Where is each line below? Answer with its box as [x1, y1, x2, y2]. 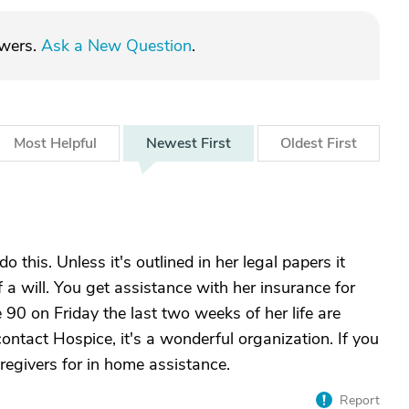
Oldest [280, 133, 327, 153]
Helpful [50, 133, 97, 153]
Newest [146, 133, 201, 153]
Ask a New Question [41, 35, 192, 57]
